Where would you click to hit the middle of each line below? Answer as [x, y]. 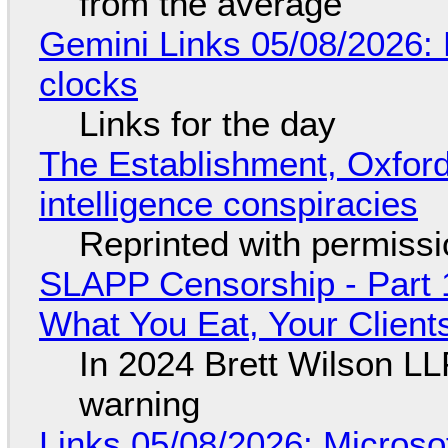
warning [139, 403]
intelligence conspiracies [228, 203]
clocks [88, 83]
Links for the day [207, 123]
